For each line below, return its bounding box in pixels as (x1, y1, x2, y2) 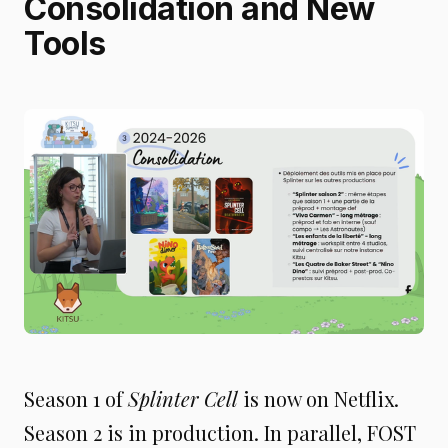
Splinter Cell (128, 384, 238, 412)
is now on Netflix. (238, 384, 399, 412)
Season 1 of (24, 384, 128, 412)
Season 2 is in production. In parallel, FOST (24, 418, 416, 446)
